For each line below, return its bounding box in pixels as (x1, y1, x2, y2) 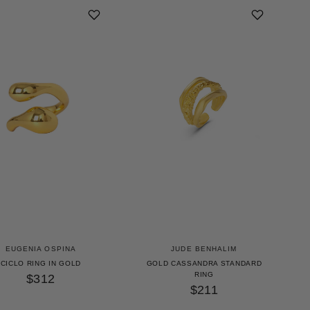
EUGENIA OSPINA (5, 245, 77, 253)
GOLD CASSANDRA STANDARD (146, 259, 262, 268)
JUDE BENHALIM (171, 245, 237, 253)
